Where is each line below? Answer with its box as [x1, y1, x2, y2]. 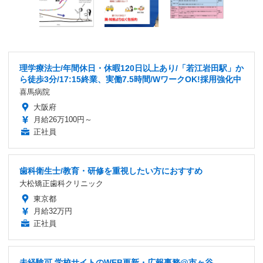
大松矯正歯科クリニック [19, 178, 103, 188]
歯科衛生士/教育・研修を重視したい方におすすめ [19, 166, 203, 176]
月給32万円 [33, 206, 72, 215]
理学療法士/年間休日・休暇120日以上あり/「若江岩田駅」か [19, 63, 244, 73]
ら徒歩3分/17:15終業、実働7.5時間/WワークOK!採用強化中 [19, 74, 241, 84]
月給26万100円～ [33, 114, 92, 124]
